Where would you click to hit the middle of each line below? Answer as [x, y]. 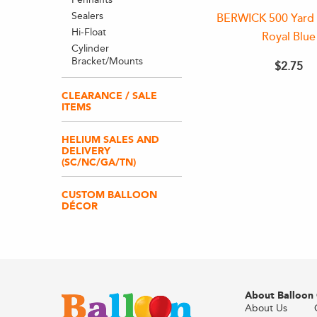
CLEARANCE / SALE [109, 96]
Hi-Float [88, 32]
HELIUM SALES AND [110, 140]
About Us [266, 308]
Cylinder [90, 48]
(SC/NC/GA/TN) [99, 162]
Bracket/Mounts [107, 61]
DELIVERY [86, 151]
